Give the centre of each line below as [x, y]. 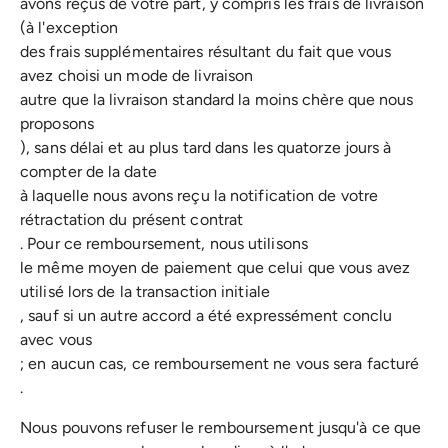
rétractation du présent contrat [132, 219]
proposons [57, 123]
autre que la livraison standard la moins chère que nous [217, 99]
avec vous [56, 339]
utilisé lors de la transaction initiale [145, 291]
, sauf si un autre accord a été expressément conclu [206, 315]
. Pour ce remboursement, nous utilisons [164, 243]
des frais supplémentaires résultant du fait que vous [206, 51]
